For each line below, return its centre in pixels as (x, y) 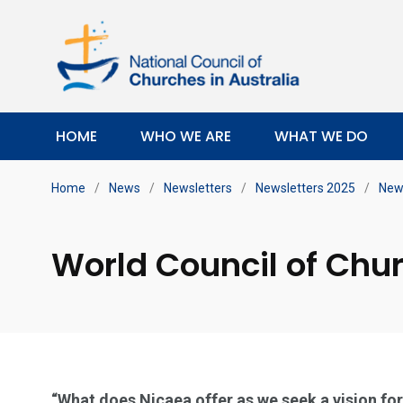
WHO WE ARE (186, 136)
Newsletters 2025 (305, 188)
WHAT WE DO (321, 136)
